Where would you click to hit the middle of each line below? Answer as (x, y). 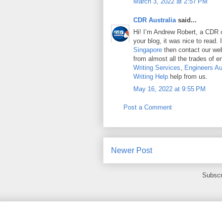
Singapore (148, 50)
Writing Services (157, 68)
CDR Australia (155, 20)
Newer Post (132, 150)
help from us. (188, 77)
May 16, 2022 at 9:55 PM (169, 89)
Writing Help (151, 77)
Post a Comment (148, 107)
